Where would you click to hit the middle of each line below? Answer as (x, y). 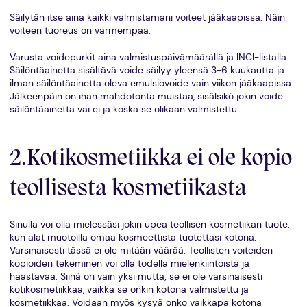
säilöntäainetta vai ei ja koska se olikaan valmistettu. (124, 109)
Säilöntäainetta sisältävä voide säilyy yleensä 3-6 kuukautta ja (147, 70)
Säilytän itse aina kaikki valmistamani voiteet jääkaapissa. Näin (147, 17)
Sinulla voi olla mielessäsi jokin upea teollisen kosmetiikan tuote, (149, 225)
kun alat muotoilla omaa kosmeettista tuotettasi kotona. (133, 238)
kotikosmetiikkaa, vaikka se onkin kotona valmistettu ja (129, 290)
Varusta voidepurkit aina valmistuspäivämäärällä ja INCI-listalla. (149, 57)
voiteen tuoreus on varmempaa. (80, 30)
